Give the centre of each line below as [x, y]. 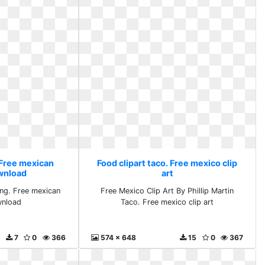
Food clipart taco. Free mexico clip [167, 163]
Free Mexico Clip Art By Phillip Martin [167, 191]
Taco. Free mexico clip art [167, 202]
